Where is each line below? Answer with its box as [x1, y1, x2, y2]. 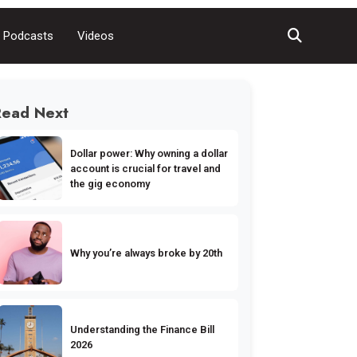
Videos [77, 29, 115, 43]
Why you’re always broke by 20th [70, 246, 223, 259]
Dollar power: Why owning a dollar [70, 147, 229, 159]
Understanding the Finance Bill [70, 324, 215, 335]
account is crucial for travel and [70, 162, 222, 175]
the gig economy [70, 177, 151, 190]
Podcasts [3, 29, 54, 43]
